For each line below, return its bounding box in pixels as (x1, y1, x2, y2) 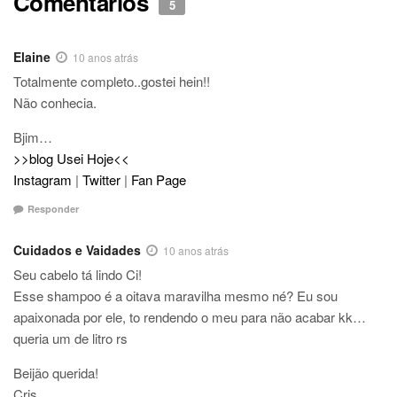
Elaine (13, 47, 51, 66)
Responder (27, 202, 79, 216)
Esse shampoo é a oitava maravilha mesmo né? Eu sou (13, 286, 338, 306)
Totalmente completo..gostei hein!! (13, 71, 210, 90)
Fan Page (131, 169, 186, 189)
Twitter (82, 169, 121, 189)
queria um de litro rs (13, 329, 128, 348)
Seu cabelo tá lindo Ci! (13, 265, 142, 284)
